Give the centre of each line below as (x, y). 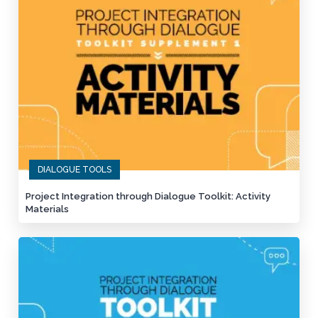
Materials (48, 209)
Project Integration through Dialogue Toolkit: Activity (148, 196)
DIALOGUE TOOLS (75, 169)
